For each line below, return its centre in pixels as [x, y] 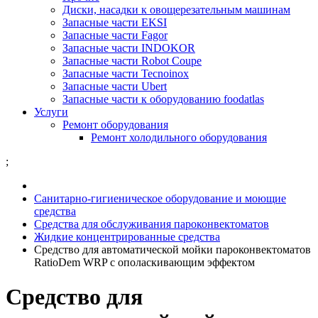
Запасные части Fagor [115, 35]
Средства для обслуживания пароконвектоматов [152, 224]
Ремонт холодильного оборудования [179, 137]
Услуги [51, 112]
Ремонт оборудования [115, 125]
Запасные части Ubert [115, 86]
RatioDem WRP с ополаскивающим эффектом [144, 262]
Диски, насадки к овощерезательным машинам [176, 10]
